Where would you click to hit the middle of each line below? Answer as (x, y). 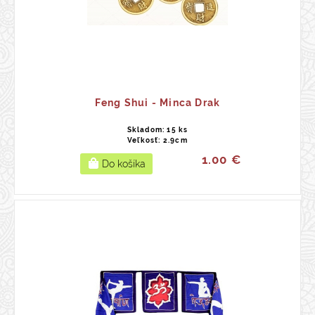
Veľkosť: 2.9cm (157, 140)
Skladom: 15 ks (157, 130)
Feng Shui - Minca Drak (157, 103)
